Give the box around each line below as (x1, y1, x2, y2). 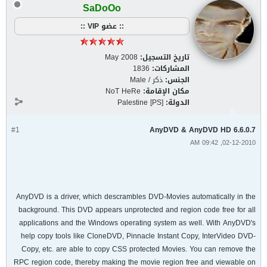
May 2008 (105, 51, 138, 64)
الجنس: (165, 73, 190, 86)
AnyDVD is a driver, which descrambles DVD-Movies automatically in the (16, 190, 256, 203)
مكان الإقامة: (143, 85, 190, 98)
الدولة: (166, 96, 190, 109)
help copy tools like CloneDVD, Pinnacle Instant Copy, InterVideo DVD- (21, 229, 256, 243)
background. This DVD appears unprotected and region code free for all (18, 203, 256, 216)
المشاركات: (152, 62, 190, 75)
